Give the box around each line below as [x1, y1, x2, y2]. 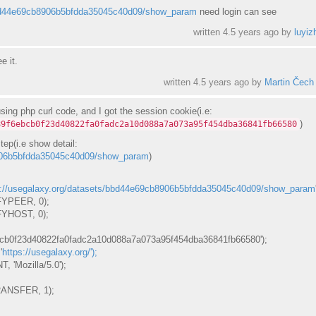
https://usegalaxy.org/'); [1, 247, 97, 258]
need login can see [196, 6, 276, 17]
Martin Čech [264, 76, 314, 87]
